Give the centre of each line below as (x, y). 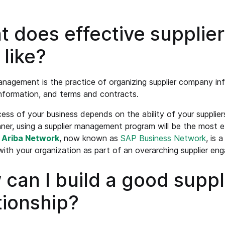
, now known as (90, 138)
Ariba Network (30, 138)
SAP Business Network (163, 138)
